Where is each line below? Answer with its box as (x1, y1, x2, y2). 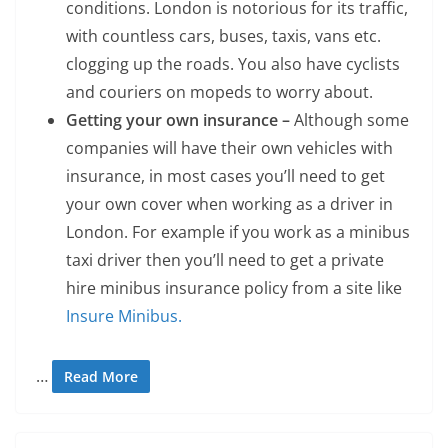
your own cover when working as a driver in (66, 192, 393, 215)
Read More (64, 366, 138, 386)
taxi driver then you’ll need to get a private (66, 248, 384, 271)
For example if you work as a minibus (132, 220, 410, 243)
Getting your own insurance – (66, 108, 294, 131)
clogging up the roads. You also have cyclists (66, 52, 400, 75)
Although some (294, 108, 409, 131)
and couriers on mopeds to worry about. (66, 80, 373, 103)
